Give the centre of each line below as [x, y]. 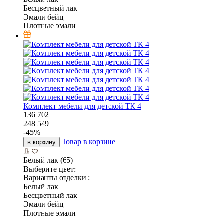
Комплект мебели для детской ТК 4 [82, 106]
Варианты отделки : [57, 177]
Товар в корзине [88, 141]
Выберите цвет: [50, 169]
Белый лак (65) [48, 160]
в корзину [42, 142]
